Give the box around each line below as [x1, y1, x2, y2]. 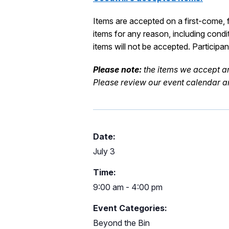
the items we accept [144, 64, 222, 75]
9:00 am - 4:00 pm [93, 182, 163, 193]
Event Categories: [93, 203, 167, 214]
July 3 [93, 146, 115, 157]
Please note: [93, 64, 142, 75]
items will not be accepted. [93, 41, 190, 52]
